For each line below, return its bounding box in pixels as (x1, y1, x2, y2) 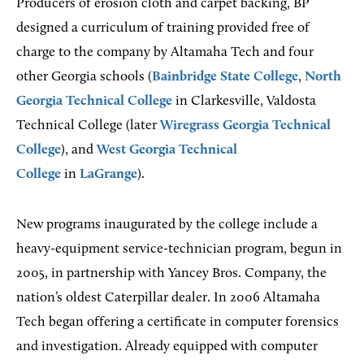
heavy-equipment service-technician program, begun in (16, 241, 342, 256)
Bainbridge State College (152, 69, 298, 84)
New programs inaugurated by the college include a (16, 217, 318, 232)
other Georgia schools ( (16, 69, 152, 84)
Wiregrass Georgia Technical (160, 118, 331, 132)
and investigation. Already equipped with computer (16, 339, 318, 353)
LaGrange (80, 167, 137, 181)
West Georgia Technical (97, 142, 237, 157)
